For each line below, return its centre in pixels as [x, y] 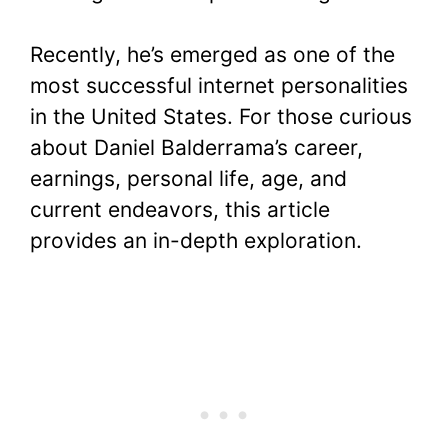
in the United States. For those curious [221, 116]
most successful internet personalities [219, 85]
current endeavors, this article [180, 209]
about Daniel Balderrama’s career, [196, 147]
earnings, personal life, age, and [188, 178]
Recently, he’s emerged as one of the [212, 54]
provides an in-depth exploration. [196, 240]
